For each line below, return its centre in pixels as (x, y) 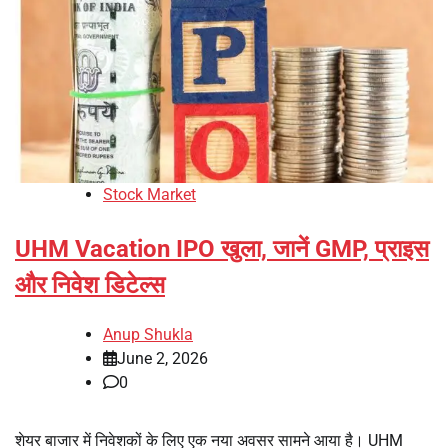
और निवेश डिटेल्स (90, 284)
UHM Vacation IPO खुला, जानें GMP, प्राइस (222, 248)
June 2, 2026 (162, 358)
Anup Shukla (148, 334)
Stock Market (149, 194)
